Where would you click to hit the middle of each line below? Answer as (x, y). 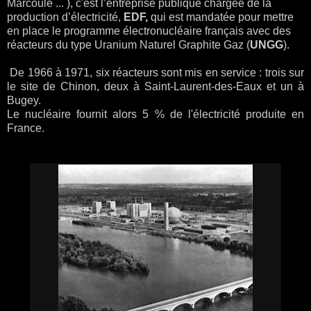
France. (26, 128)
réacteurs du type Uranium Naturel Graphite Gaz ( (128, 45)
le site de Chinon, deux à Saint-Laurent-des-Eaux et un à (155, 87)
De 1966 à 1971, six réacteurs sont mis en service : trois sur (155, 73)
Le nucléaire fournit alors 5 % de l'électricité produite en (155, 115)
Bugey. (24, 101)
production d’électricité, (64, 17)
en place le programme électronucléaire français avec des (149, 31)
